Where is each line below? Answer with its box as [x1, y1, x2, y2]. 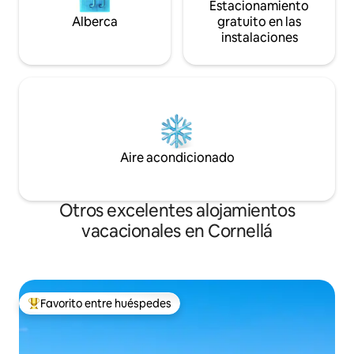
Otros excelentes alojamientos [58, 199, 296, 223]
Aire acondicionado [119, 149, 235, 167]
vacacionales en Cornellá [81, 220, 273, 243]
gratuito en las [217, 13, 301, 31]
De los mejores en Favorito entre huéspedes [28, 303, 250, 318]
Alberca [72, 13, 118, 31]
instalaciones [220, 29, 298, 47]
